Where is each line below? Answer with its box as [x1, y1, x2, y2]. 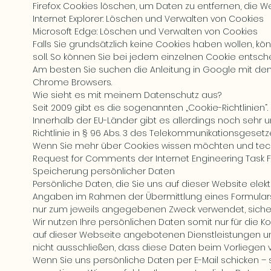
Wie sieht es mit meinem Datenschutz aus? [33, 89, 221, 101]
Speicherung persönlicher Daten [33, 165, 175, 177]
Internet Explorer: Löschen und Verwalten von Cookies [33, 13, 264, 25]
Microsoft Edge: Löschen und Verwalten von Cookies [33, 25, 258, 38]
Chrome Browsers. [33, 76, 112, 88]
